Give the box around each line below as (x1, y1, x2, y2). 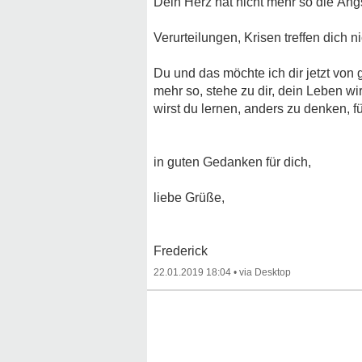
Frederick (154, 244, 208, 258)
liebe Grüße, (154, 191, 225, 204)
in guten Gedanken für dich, (154, 155, 311, 169)
